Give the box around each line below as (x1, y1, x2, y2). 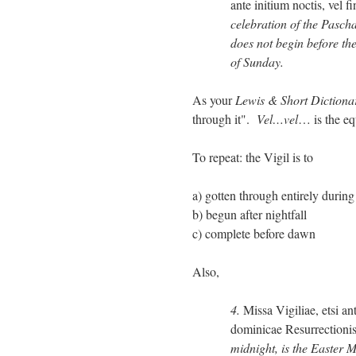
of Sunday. (230, 53, 284, 71)
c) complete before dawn (192, 225, 315, 242)
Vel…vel (257, 110, 298, 128)
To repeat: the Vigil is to (192, 149, 313, 166)
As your (192, 91, 235, 109)
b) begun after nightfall (192, 206, 307, 223)
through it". (192, 110, 257, 128)
